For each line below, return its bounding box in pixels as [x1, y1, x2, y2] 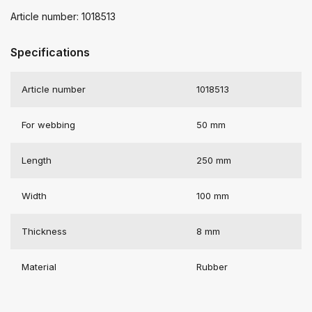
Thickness [22, 225, 67, 237]
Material [22, 260, 56, 272]
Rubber [196, 260, 228, 272]
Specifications [10, 45, 90, 59]
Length [22, 154, 52, 166]
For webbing [22, 118, 75, 130]
